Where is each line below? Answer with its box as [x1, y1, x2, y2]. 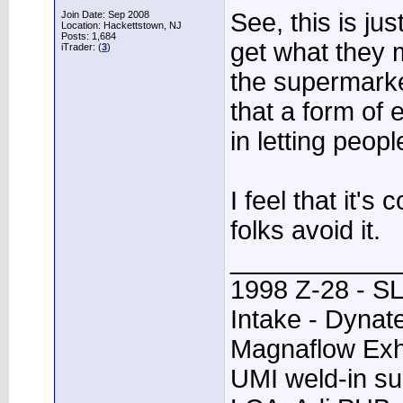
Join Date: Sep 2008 [61, 9, 149, 20]
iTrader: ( [61, 41, 102, 52]
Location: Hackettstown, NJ [61, 20, 182, 31]
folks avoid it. [230, 216, 381, 245]
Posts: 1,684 [61, 31, 116, 41]
